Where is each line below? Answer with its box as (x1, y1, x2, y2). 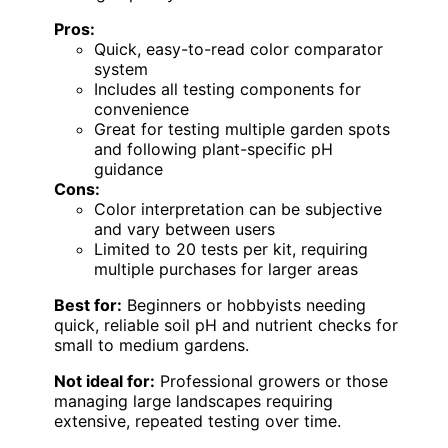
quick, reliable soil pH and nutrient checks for (54, 314, 398, 335)
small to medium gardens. (54, 334, 249, 355)
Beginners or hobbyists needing (122, 294, 366, 315)
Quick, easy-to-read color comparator (94, 38, 383, 59)
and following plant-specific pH (94, 138, 333, 159)
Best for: (54, 294, 122, 315)
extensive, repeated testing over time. (54, 410, 341, 431)
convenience (94, 98, 189, 119)
